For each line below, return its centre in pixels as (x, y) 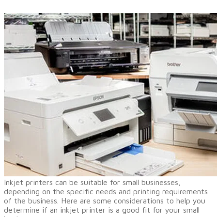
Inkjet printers (28, 182)
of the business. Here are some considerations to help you (105, 201)
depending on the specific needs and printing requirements (106, 191)
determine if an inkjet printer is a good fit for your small (102, 210)
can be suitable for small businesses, (117, 182)
